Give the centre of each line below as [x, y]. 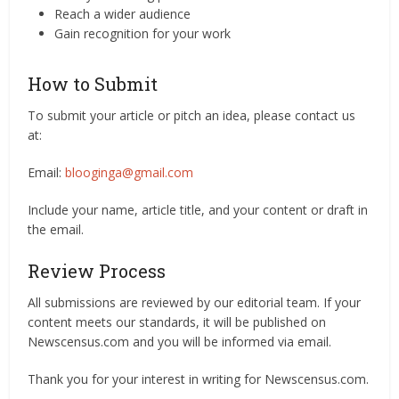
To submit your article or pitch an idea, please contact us [192, 115]
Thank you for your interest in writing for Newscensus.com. [199, 379]
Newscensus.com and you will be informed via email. [180, 342]
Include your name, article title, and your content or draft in [198, 210]
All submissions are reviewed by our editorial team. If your [195, 302]
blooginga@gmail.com [130, 172]
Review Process [97, 271]
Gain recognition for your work [143, 33]
